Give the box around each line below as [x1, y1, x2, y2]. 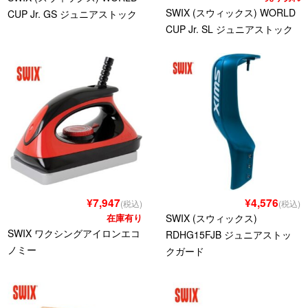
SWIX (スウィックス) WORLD [166, 5, 296, 20]
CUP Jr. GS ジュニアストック [8, 7, 137, 21]
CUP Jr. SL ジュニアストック [166, 22, 294, 36]
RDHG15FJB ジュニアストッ [166, 228, 292, 242]
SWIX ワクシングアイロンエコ [8, 226, 141, 241]
